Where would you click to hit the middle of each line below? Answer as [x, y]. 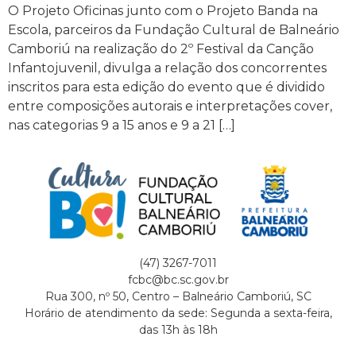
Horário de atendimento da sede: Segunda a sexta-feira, [178, 313]
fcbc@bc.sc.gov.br [178, 279]
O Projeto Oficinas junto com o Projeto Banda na [163, 10]
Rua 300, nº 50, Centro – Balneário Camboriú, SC [178, 296]
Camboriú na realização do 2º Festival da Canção [161, 48]
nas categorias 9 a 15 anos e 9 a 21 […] [122, 125]
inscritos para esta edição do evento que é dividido [166, 87]
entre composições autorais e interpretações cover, [170, 106]
